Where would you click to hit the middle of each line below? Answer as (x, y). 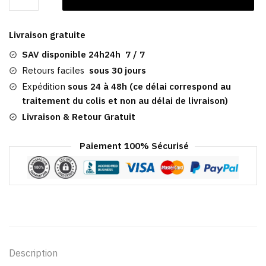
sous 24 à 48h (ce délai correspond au (148, 87)
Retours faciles (56, 71)
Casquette (29, 11)
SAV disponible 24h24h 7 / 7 (83, 55)
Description (33, 253)
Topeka (24, 83)
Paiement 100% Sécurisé (133, 146)
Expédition (44, 87)
